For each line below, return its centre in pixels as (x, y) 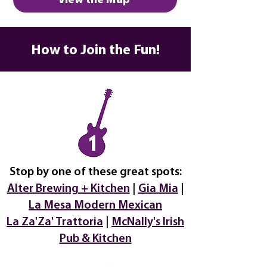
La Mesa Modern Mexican (95, 206)
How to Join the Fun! (95, 51)
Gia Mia (158, 189)
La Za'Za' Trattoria (55, 222)
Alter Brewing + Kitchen (68, 189)
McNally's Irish (148, 222)
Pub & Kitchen (95, 239)
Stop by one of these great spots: (95, 172)
